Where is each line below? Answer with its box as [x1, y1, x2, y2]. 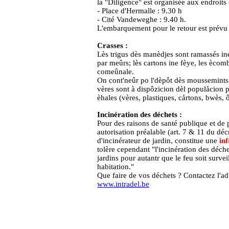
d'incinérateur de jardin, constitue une [97, 136, 219, 145]
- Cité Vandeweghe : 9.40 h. [97, 15, 186, 24]
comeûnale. [97, 67, 134, 76]
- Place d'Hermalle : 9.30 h [97, 7, 182, 15]
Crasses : [97, 41, 128, 50]
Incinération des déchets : [97, 110, 182, 119]
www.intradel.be [97, 180, 149, 188]
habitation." [97, 163, 134, 171]
